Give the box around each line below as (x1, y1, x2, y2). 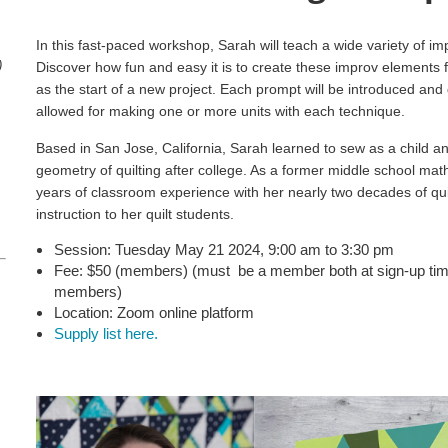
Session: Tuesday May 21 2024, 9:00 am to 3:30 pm (54, 241, 394, 258)
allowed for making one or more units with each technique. (36, 103, 405, 119)
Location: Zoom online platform (54, 304, 254, 321)
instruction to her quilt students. (36, 206, 234, 222)
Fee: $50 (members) (54, 262, 188, 279)
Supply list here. (54, 325, 158, 342)
